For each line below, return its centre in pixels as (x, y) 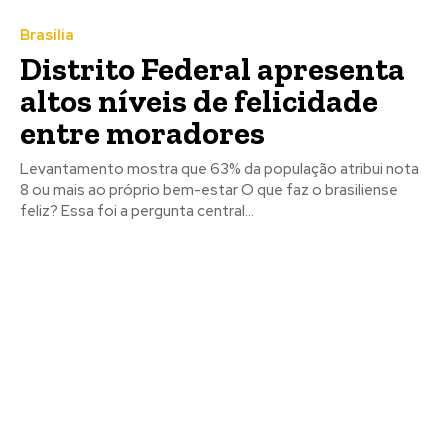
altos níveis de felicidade (199, 101)
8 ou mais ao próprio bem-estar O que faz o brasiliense (209, 190)
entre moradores (142, 133)
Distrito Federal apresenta (212, 69)
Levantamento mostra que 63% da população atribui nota (219, 169)
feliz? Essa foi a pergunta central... (137, 211)
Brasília (47, 35)
